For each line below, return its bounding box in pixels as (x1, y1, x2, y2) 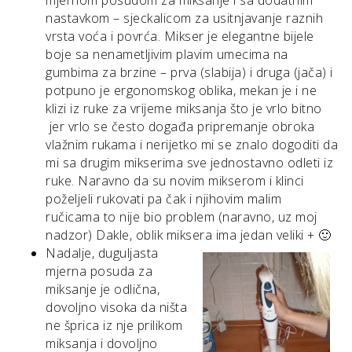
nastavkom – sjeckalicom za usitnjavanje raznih (46, 9, 323, 27)
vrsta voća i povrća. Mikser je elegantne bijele (46, 27, 314, 45)
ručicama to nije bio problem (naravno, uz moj (46, 207, 317, 225)
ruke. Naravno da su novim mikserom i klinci (46, 171, 304, 189)
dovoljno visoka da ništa (46, 298, 187, 316)
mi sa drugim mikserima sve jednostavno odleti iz (46, 153, 333, 171)
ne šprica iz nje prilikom (46, 316, 183, 334)
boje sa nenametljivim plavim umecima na (46, 45, 288, 63)
